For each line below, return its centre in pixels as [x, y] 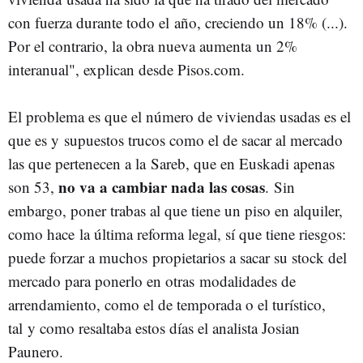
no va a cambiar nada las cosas [162, 187]
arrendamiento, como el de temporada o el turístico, [167, 304]
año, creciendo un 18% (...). [261, 22]
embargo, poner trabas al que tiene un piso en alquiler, [175, 210]
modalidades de [248, 281]
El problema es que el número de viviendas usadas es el [179, 116]
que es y [36, 140]
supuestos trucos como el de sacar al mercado [203, 140]
